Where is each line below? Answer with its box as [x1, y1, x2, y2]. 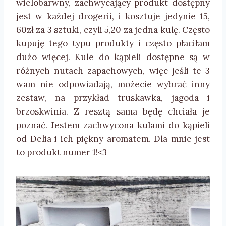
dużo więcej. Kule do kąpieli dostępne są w [16, 51, 210, 63]
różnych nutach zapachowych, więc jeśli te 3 [16, 65, 210, 76]
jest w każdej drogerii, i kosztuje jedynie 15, [16, 10, 210, 22]
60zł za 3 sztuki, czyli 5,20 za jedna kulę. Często [16, 24, 210, 35]
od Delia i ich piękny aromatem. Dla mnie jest [16, 133, 210, 144]
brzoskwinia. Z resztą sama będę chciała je [16, 105, 210, 117]
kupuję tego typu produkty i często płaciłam [16, 37, 210, 49]
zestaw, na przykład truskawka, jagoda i [16, 92, 210, 103]
